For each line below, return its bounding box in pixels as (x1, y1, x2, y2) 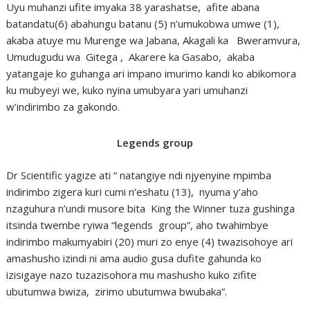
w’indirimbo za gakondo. (6, 100, 120, 114)
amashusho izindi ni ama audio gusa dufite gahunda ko (6, 250, 262, 265)
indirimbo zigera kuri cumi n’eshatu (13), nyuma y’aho (6, 184, 259, 199)
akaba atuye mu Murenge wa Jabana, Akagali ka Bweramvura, (6, 33, 301, 48)
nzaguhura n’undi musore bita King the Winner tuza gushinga (6, 201, 295, 215)
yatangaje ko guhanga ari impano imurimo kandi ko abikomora (6, 66, 297, 81)
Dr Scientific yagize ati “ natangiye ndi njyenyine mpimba (6, 167, 272, 182)
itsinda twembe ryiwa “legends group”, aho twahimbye (6, 217, 269, 232)
